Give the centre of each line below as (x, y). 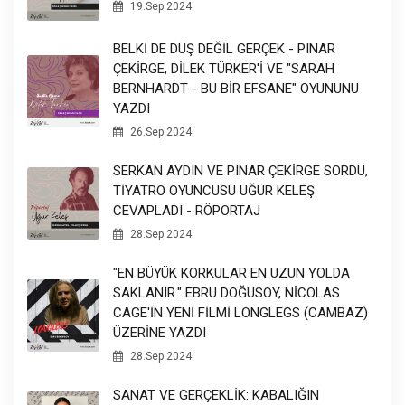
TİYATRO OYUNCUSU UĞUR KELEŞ (214, 191)
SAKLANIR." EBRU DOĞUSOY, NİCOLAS (226, 293)
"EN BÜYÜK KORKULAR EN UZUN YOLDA (231, 273)
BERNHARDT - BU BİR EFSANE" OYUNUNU (236, 89)
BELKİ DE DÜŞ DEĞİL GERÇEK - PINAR (224, 49)
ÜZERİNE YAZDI (160, 333)
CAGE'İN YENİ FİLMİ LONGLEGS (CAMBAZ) (240, 313)
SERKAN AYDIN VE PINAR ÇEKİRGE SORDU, (240, 171)
